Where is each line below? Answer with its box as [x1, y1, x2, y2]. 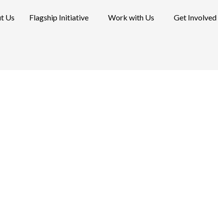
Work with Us [108, 12, 155, 22]
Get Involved [174, 12, 217, 22]
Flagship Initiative [29, 12, 89, 22]
